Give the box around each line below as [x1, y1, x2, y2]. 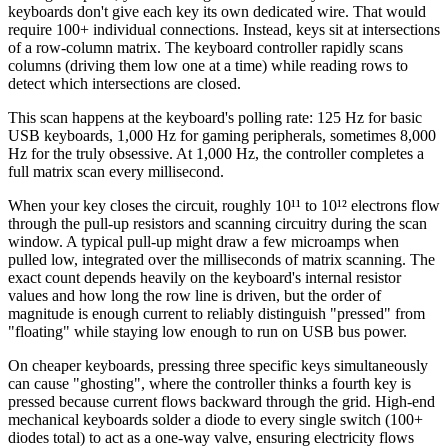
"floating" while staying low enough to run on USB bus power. [8, 323, 407, 341]
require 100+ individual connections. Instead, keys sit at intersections [8, 21, 440, 39]
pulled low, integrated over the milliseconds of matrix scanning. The [8, 251, 435, 269]
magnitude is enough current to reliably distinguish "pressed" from [8, 305, 425, 323]
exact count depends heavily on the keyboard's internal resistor [8, 269, 401, 287]
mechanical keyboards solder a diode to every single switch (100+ [8, 411, 423, 429]
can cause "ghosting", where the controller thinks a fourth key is [8, 375, 411, 393]
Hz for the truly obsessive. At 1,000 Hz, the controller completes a [8, 145, 424, 163]
